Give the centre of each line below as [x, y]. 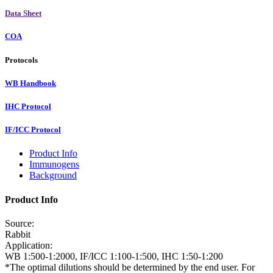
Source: [19, 223]
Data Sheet [23, 13]
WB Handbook [30, 83]
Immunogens [54, 165]
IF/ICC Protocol [33, 130]
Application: [29, 245]
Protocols [21, 60]
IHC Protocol [28, 106]
